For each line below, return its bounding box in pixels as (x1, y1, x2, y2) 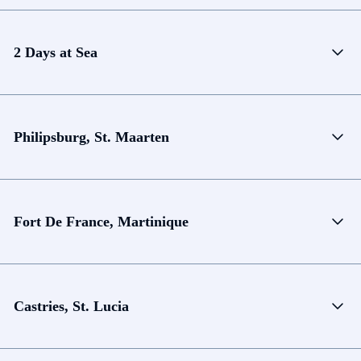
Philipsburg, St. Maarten (14, 128, 169, 145)
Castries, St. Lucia (14, 297, 129, 314)
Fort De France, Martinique (14, 213, 189, 230)
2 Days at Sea (14, 44, 98, 60)
